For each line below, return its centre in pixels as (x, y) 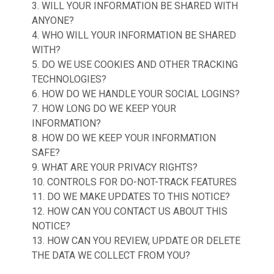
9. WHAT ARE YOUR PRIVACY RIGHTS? (115, 167)
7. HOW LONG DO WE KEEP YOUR (104, 109)
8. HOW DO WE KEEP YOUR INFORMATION (124, 138)
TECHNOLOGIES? (69, 79)
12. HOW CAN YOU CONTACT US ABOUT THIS (130, 211)
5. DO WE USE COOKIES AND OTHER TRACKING (135, 65)
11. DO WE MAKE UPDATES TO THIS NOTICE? (131, 197)
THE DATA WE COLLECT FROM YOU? (111, 255)
